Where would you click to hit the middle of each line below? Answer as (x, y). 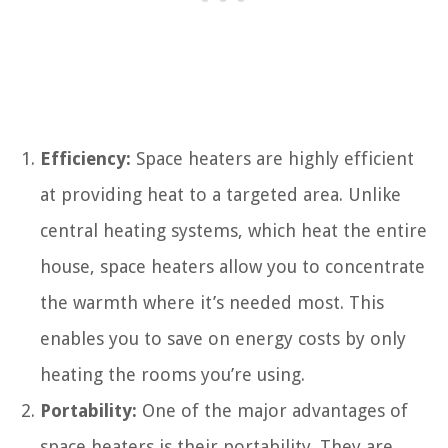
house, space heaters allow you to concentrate (232, 266)
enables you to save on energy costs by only (223, 338)
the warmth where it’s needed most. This (212, 302)
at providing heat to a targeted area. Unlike (220, 194)
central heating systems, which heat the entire (233, 230)
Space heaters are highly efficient (272, 158)
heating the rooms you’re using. (172, 374)
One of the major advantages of (272, 410)
